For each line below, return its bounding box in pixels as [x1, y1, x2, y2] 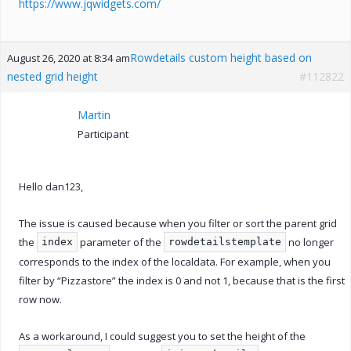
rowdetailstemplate [168, 235, 281, 248]
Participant [78, 126, 128, 141]
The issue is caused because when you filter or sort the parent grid [19, 215, 337, 230]
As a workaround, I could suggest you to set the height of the [19, 328, 306, 343]
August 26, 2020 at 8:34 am [7, 50, 130, 65]
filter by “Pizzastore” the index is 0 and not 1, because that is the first [19, 273, 345, 288]
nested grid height [7, 68, 98, 84]
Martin [78, 107, 110, 122]
